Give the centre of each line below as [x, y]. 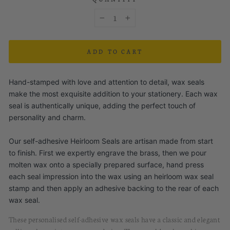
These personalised [39, 219]
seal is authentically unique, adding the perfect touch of [102, 106]
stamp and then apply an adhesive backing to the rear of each [114, 188]
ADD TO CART [115, 52]
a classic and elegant [188, 219]
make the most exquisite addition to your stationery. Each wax [113, 94]
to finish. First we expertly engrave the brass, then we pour [108, 153]
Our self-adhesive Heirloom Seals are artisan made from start [111, 141]
